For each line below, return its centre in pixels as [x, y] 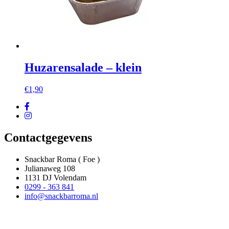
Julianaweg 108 [50, 168]
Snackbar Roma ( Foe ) [62, 159]
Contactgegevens [48, 137]
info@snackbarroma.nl [61, 196]
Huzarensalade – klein [83, 68]
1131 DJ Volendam [55, 177]
